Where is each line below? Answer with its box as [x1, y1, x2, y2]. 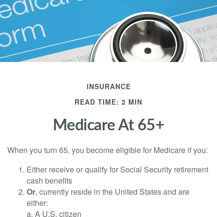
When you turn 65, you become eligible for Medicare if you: [7, 144, 208, 155]
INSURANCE [86, 81, 131, 91]
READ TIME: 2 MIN [75, 97, 142, 107]
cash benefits [27, 175, 72, 186]
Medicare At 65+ [52, 118, 165, 133]
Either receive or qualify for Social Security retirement [27, 164, 208, 175]
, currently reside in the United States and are [35, 186, 189, 197]
